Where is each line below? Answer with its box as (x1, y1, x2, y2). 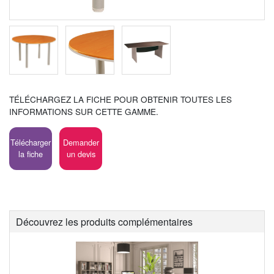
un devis (66, 148, 95, 160)
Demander (62, 136, 99, 148)
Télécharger (10, 136, 51, 148)
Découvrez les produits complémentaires (16, 215, 193, 229)
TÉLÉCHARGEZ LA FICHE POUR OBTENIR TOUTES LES (9, 93, 232, 105)
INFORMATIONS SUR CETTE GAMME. (9, 105, 158, 117)
